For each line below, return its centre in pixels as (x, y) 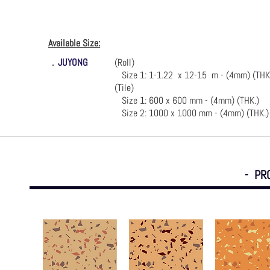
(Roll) (124, 62)
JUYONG (73, 62)
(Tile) (124, 88)
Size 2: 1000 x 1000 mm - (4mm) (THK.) (192, 113)
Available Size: (74, 43)
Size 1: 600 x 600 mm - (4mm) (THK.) (187, 100)
